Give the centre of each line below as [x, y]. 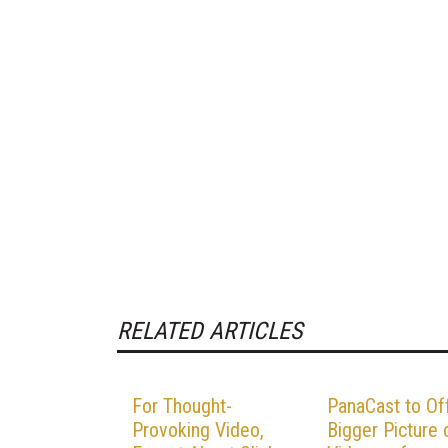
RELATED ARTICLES [209, 330]
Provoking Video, [198, 429]
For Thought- [182, 405]
